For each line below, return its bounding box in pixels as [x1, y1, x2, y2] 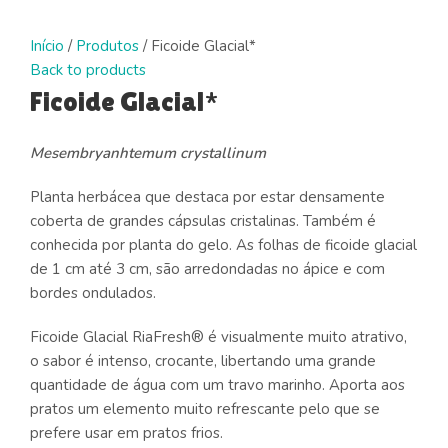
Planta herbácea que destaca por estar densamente [30, 186, 385, 207]
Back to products [30, 59, 146, 80]
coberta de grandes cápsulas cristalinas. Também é [30, 210, 376, 231]
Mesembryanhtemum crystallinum [30, 142, 266, 163]
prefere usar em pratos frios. [30, 422, 223, 443]
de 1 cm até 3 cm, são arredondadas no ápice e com [30, 258, 385, 279]
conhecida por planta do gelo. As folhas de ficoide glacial [30, 234, 417, 255]
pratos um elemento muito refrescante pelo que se [30, 398, 380, 419]
